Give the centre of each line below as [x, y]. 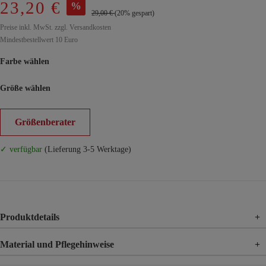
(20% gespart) [134, 13]
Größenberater [45, 122]
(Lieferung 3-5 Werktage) [87, 149]
